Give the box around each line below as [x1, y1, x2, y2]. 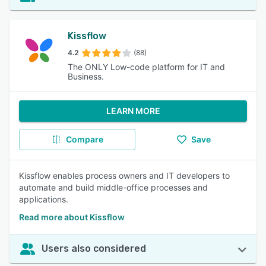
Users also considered [42, 243, 146, 254]
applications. [19, 194, 68, 204]
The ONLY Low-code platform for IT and [67, 62, 225, 72]
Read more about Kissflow [19, 212, 125, 222]
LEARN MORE [106, 106, 160, 116]
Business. [67, 71, 104, 81]
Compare [65, 134, 103, 144]
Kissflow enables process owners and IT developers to [19, 170, 230, 180]
